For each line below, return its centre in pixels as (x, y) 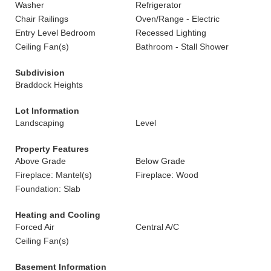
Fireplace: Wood (167, 175)
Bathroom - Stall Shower (182, 47)
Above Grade (41, 161)
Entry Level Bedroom (55, 33)
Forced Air (35, 227)
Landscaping (40, 123)
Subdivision (40, 73)
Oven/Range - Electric (178, 19)
